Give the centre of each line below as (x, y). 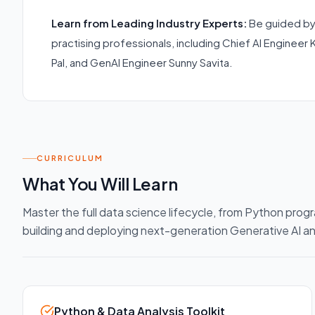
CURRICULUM (70, 158)
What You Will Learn (100, 184)
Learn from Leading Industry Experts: (149, 22)
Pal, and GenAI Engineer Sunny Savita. (142, 62)
